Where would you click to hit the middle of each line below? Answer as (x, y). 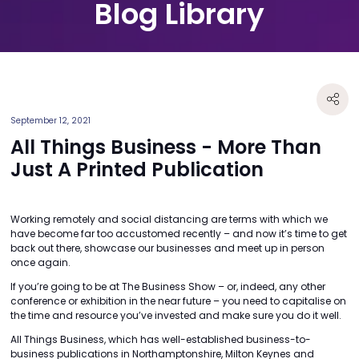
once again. (40, 262)
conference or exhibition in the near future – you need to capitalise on (178, 301)
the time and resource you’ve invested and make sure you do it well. (176, 315)
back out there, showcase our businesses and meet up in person (167, 248)
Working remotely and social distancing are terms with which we (169, 219)
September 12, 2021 (50, 120)
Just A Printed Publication (137, 169)
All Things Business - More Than (166, 147)
